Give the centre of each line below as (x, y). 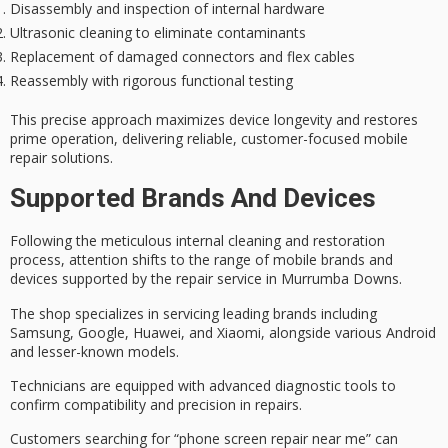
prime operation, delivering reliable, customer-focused (187, 138)
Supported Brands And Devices (193, 198)
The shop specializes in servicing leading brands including (193, 313)
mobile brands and (333, 260)
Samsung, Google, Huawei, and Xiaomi (135, 332)
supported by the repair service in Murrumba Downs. (230, 279)
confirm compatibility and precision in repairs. (156, 405)
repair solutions (60, 157)
